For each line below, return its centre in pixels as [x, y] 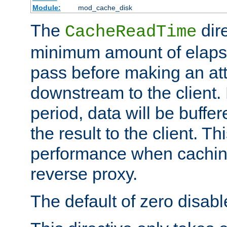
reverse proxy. [84, 174]
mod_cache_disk [105, 7]
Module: [46, 7]
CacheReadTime [131, 32]
